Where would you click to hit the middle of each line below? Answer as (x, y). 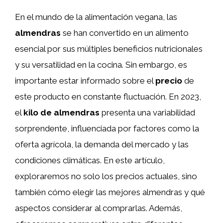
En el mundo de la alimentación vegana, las (96, 17)
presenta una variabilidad (147, 112)
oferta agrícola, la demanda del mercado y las (102, 144)
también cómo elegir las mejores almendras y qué (110, 192)
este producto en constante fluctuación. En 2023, (108, 97)
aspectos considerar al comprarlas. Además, (99, 208)
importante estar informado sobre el (85, 81)
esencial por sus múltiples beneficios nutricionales (109, 49)
